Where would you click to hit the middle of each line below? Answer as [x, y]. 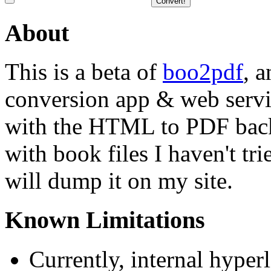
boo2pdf [203, 72]
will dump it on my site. [119, 181]
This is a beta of [84, 72]
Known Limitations [105, 220]
